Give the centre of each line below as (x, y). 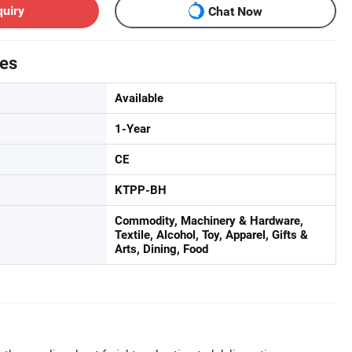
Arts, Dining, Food (161, 249)
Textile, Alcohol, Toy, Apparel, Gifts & (211, 235)
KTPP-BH (141, 190)
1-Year (132, 129)
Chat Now (235, 11)
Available (139, 98)
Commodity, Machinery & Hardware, (209, 221)
